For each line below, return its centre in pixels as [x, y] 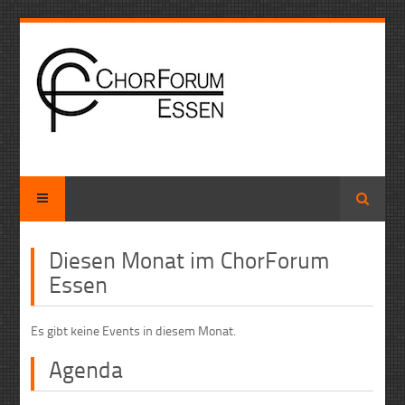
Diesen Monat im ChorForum [190, 259]
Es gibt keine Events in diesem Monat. [134, 330]
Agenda [86, 370]
